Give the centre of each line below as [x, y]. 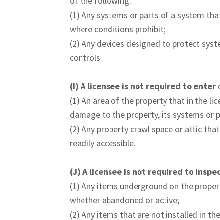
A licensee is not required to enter [149, 86]
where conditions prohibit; [118, 29]
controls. [86, 58]
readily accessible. [103, 143]
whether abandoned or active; [124, 200]
